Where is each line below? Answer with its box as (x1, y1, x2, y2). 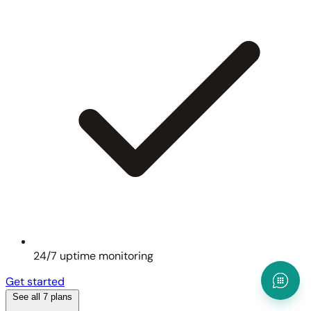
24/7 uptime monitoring (33, 249, 153, 264)
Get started (6, 274, 65, 289)
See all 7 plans (12, 292, 72, 303)
